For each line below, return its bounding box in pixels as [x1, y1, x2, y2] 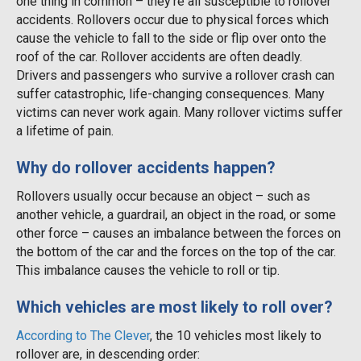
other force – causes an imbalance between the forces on [16, 225, 341, 241]
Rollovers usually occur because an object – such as [16, 188, 310, 204]
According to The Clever [16, 327, 150, 343]
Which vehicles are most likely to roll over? [16, 297, 333, 317]
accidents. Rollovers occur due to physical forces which [16, 11, 329, 27]
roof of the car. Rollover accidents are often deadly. [16, 48, 302, 64]
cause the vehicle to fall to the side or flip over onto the [16, 30, 326, 46]
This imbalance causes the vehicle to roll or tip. [16, 262, 280, 278]
